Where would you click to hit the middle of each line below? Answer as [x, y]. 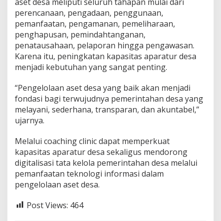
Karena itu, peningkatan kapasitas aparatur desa [106, 56]
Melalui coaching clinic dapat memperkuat [92, 141]
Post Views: [47, 205]
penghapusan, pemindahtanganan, [80, 34]
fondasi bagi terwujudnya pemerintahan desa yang [109, 98]
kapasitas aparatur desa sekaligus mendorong [101, 152]
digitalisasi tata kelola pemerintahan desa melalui [106, 163]
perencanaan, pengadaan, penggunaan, [89, 13]
